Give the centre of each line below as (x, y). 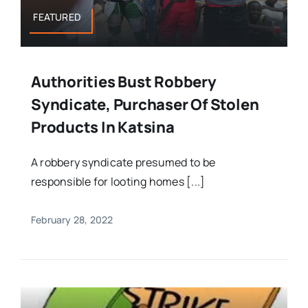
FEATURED (57, 17)
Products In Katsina (102, 128)
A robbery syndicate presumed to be (123, 163)
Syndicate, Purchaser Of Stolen (145, 105)
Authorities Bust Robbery (123, 82)
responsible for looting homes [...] (118, 182)
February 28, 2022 (72, 220)
